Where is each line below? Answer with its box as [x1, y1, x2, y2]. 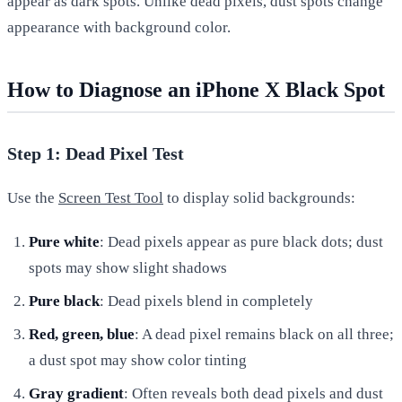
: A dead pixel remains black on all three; [135, 325, 394, 343]
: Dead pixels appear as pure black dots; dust [100, 232, 383, 250]
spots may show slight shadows [29, 258, 227, 276]
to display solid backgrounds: [163, 188, 355, 206]
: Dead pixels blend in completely [100, 292, 313, 310]
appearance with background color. [7, 18, 231, 36]
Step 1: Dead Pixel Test [7, 143, 184, 163]
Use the [7, 188, 58, 206]
